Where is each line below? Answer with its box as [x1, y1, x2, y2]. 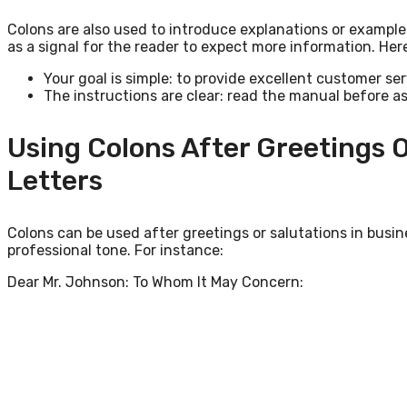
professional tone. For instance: [7, 241, 223, 259]
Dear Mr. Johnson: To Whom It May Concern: [7, 273, 303, 291]
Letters [7, 164, 103, 197]
